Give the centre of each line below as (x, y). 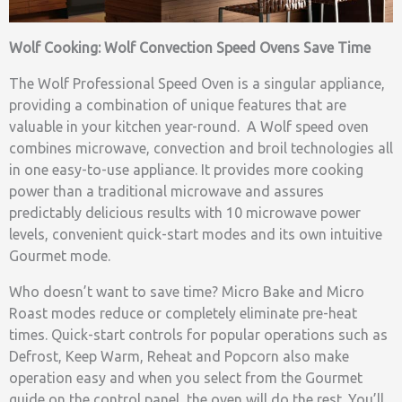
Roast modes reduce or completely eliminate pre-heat (183, 314)
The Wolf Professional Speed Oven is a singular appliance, (197, 84)
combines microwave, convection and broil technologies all (201, 149)
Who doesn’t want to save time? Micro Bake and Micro (187, 292)
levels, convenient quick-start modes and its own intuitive (196, 235)
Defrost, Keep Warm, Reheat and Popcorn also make (179, 357)
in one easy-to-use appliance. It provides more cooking (186, 170)
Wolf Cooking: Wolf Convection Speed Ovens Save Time (190, 48)
